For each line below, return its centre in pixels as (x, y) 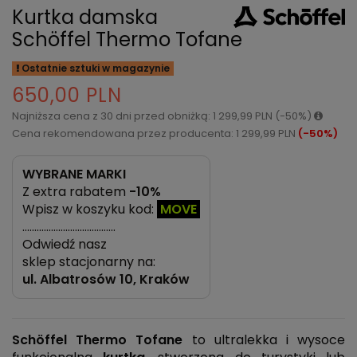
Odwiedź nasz (65, 245)
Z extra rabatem (76, 192)
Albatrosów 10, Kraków (115, 280)
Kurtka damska (85, 18)
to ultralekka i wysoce (264, 340)
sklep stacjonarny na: (89, 262)
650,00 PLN (67, 96)
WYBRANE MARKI (74, 175)
